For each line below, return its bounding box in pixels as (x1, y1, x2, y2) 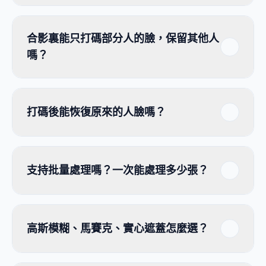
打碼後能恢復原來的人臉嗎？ (27, 106, 166, 118)
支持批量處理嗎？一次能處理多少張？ (27, 164, 208, 176)
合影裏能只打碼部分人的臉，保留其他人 (27, 32, 219, 45)
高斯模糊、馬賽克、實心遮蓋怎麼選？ (27, 222, 208, 235)
